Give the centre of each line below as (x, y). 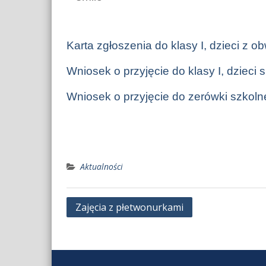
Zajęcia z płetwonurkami (129, 207)
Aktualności (102, 167)
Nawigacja (96, 205)
